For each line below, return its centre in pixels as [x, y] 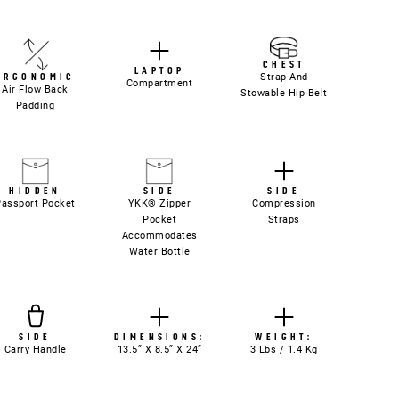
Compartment [159, 83]
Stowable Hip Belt [284, 94]
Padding [35, 106]
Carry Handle [35, 350]
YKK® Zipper [159, 204]
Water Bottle [159, 252]
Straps [284, 220]
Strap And [284, 77]
